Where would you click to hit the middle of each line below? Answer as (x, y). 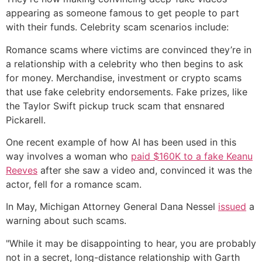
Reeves (22, 170)
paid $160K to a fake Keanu (192, 156)
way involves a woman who (68, 156)
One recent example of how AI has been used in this (121, 142)
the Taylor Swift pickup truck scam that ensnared (115, 106)
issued (232, 207)
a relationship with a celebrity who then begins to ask (125, 63)
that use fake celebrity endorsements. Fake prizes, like (127, 92)
